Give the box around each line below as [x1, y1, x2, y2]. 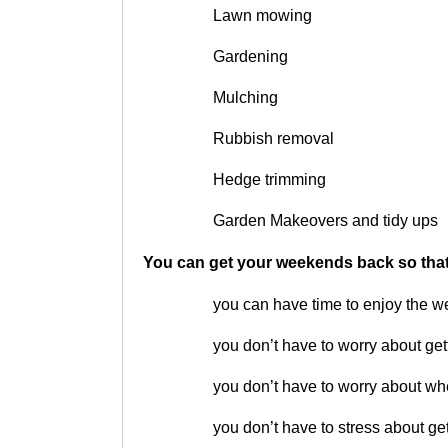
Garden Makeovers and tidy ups [213, 211, 438, 229]
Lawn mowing [213, 6, 312, 24]
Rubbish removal [213, 129, 334, 147]
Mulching [213, 88, 278, 106]
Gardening [213, 47, 288, 65]
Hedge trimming [213, 170, 326, 188]
